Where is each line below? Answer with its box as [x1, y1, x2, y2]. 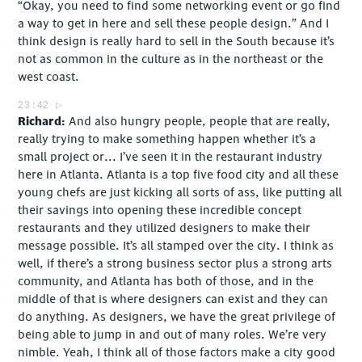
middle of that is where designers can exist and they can [18, 291, 329, 307]
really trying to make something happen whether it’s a [18, 131, 317, 147]
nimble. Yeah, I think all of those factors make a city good [18, 344, 336, 360]
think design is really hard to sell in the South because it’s [18, 33, 335, 49]
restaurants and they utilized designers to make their [18, 220, 311, 236]
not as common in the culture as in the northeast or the [18, 51, 324, 67]
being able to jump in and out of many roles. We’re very [18, 326, 327, 343]
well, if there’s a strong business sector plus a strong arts [18, 255, 333, 271]
